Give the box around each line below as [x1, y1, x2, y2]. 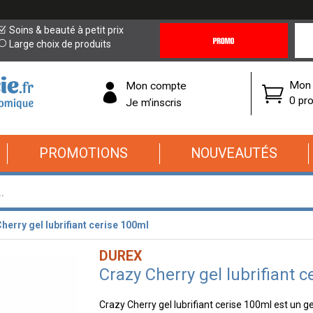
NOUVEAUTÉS [191, 145, 277, 161]
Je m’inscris [126, 96, 182, 109]
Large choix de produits [9, 38, 112, 50]
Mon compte [126, 79, 187, 92]
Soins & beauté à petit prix [9, 24, 124, 36]
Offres [159, 52, 187, 63]
